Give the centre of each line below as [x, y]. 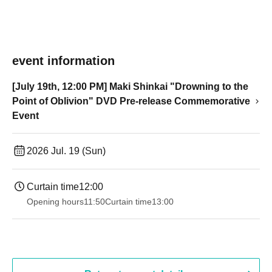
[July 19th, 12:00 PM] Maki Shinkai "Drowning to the [130, 87]
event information [63, 61]
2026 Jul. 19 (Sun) [66, 151]
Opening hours [55, 202]
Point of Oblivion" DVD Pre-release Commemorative [131, 101]
